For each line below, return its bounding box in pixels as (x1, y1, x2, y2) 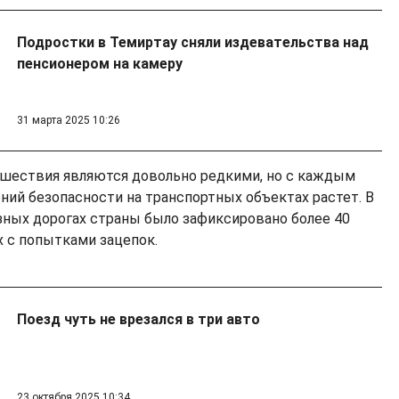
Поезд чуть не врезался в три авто (16, 311, 260, 329)
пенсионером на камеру (16, 55, 183, 73)
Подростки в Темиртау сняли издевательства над (16, 34, 369, 52)
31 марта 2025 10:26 (16, 114, 120, 127)
